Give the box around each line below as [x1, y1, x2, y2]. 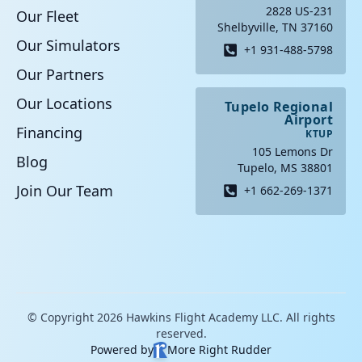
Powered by [90, 342, 154, 358]
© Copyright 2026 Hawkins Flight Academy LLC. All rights [27, 309, 335, 326]
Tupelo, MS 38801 [238, 160, 333, 176]
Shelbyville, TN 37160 [217, 19, 333, 36]
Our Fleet [16, 6, 79, 27]
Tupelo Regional [225, 98, 333, 116]
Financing [16, 123, 82, 143]
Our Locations [16, 94, 112, 114]
